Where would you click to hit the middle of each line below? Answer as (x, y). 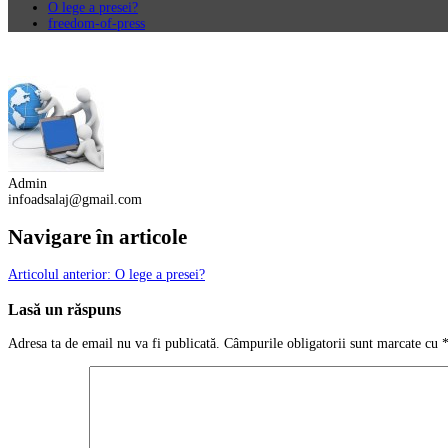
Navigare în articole (97, 236)
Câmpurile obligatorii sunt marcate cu (333, 344)
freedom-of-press (96, 23)
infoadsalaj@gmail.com (75, 199)
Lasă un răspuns (64, 309)
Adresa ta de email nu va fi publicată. (114, 344)
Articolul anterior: (59, 275)
